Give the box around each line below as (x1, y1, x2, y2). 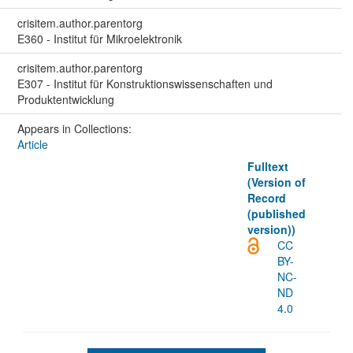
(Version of (247, 173, 306, 190)
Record (247, 189, 286, 206)
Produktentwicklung (17, 91, 114, 107)
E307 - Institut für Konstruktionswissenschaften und (17, 75, 273, 91)
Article (17, 136, 48, 152)
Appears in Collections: (17, 120, 132, 136)
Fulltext (247, 158, 288, 174)
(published (247, 205, 306, 221)
